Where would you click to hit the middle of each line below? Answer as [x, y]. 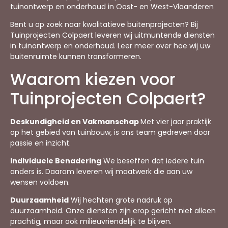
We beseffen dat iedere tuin [153, 161]
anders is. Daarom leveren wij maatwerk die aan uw [101, 171]
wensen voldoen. [40, 182]
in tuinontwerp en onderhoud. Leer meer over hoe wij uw [110, 46]
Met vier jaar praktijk [176, 121]
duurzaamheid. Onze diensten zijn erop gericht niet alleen [113, 211]
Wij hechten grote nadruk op [121, 200]
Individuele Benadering [56, 161]
